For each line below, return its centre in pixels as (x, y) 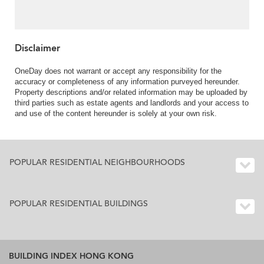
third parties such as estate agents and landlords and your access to (132, 103)
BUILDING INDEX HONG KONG (71, 256)
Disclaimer (37, 49)
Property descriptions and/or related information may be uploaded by (131, 93)
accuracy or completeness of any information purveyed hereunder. (127, 82)
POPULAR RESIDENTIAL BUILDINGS (79, 204)
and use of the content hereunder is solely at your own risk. (116, 114)
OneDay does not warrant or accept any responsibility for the (118, 71)
